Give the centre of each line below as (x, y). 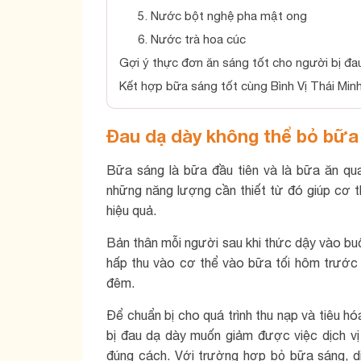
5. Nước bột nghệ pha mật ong (222, 16)
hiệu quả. (131, 210)
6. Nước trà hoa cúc (191, 39)
